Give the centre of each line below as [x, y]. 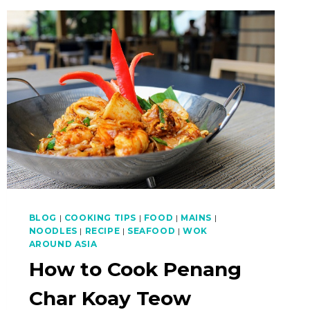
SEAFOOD [152, 230]
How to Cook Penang [135, 269]
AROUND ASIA [63, 244]
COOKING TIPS [100, 217]
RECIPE [102, 230]
